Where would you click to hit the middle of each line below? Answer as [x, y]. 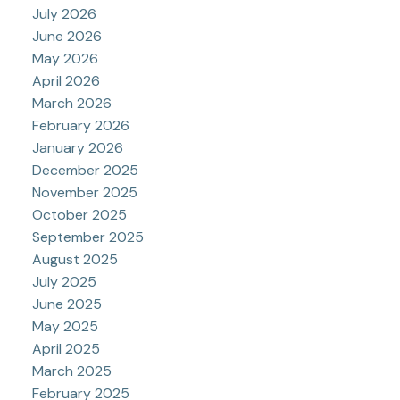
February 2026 [80, 126]
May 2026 [65, 59]
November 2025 [84, 193]
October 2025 [79, 215]
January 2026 [77, 148]
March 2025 [71, 371]
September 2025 [87, 237]
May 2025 [65, 327]
